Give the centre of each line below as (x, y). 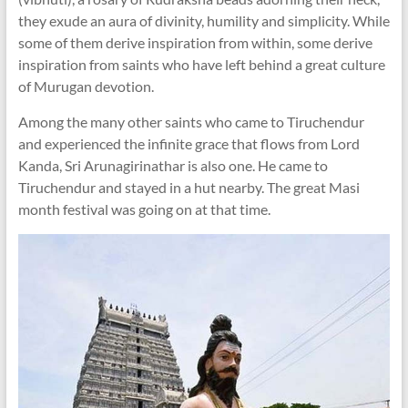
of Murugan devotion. (86, 86)
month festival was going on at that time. (144, 209)
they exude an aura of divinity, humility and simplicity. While (204, 20)
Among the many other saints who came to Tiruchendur (191, 122)
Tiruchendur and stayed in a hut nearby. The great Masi (189, 187)
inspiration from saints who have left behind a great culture (201, 64)
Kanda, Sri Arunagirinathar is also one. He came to (173, 165)
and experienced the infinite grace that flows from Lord (189, 143)
